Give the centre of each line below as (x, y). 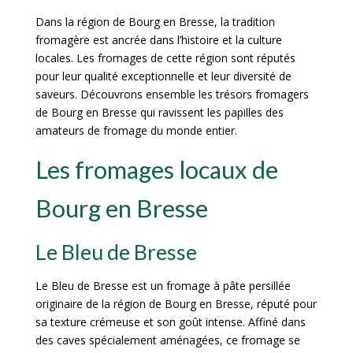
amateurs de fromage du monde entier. (136, 131)
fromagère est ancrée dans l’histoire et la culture (158, 40)
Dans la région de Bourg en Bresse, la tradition (155, 22)
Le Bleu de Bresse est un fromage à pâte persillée (163, 286)
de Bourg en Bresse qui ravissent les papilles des (159, 113)
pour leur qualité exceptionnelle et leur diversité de (163, 76)
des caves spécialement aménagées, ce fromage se (167, 340)
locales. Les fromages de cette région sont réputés (165, 58)
